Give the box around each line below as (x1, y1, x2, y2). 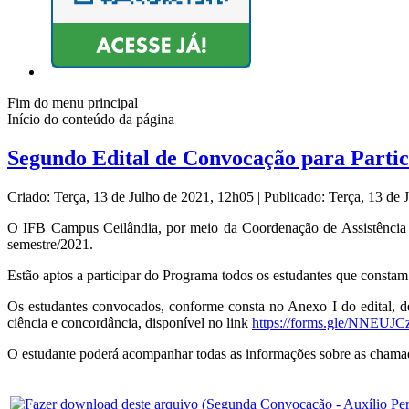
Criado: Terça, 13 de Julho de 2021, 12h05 (7, 189, 257, 205)
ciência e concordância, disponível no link (7, 315, 252, 331)
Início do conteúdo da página (7, 111, 174, 128)
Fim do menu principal (7, 95, 138, 111)
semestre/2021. (7, 236, 93, 253)
